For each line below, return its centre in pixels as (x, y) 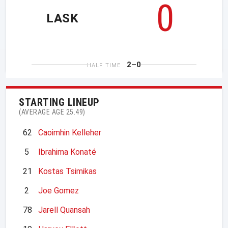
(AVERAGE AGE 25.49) (52, 112)
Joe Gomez (59, 190)
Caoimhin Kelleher (70, 132)
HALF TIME (104, 65)
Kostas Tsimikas (67, 171)
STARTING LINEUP (59, 102)
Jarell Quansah (64, 210)
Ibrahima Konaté (67, 152)
